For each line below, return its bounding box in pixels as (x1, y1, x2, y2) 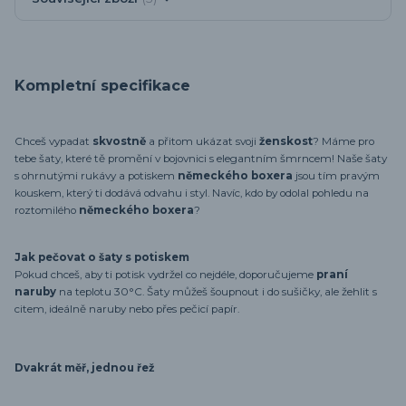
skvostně (92, 135, 149, 149)
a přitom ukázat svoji (149, 135, 259, 149)
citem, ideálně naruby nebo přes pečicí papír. (14, 302, 239, 315)
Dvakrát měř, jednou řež (14, 361, 154, 374)
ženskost (259, 135, 313, 149)
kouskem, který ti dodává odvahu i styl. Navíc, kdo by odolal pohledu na (14, 187, 369, 200)
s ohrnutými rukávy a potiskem (14, 169, 178, 183)
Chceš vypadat (14, 135, 92, 149)
